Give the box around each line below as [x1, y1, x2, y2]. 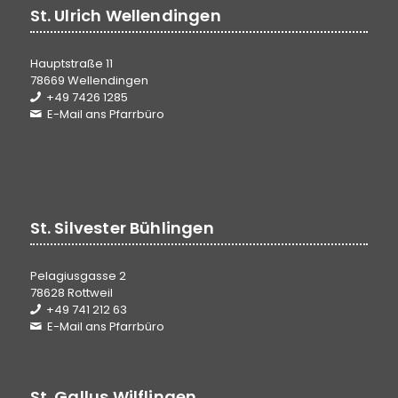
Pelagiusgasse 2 [29, 267, 126, 285]
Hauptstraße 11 [29, 54, 113, 72]
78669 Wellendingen [29, 71, 148, 89]
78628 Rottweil [29, 284, 113, 302]
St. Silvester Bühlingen [29, 217, 214, 240]
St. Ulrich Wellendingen [29, 4, 221, 27]
